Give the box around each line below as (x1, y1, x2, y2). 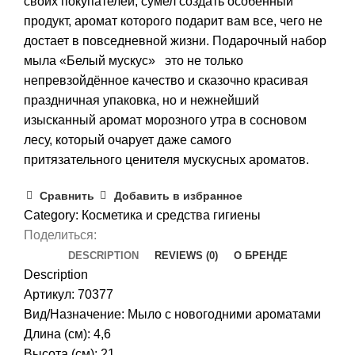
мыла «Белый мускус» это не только (24, 53, 243, 67)
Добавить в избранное (113, 189, 242, 203)
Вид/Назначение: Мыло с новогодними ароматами (24, 307, 321, 321)
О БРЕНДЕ (233, 249, 288, 261)
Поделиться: (24, 227, 97, 242)
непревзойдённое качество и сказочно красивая (24, 73, 308, 87)
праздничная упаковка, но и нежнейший (24, 93, 259, 107)
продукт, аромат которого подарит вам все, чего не (24, 13, 323, 28)
